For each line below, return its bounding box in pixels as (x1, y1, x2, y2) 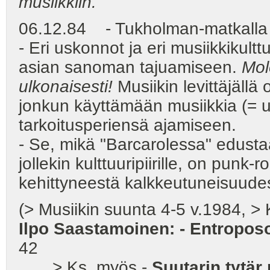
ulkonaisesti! (19, 77, 113, 96)
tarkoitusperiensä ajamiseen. (19, 115, 236, 134)
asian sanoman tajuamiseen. (19, 57, 242, 77)
